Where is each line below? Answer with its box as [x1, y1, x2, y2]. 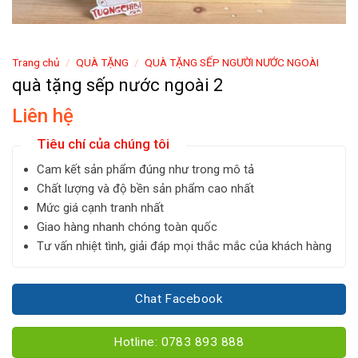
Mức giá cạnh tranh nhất [36, 200, 164, 215]
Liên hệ [12, 104, 74, 127]
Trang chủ [12, 55, 60, 69]
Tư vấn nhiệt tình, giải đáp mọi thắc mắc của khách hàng [36, 238, 332, 253]
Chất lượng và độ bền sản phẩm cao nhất [36, 181, 254, 196]
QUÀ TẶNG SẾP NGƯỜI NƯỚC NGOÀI [145, 55, 320, 69]
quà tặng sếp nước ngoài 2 [12, 74, 223, 95]
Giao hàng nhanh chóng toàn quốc [36, 219, 217, 234]
